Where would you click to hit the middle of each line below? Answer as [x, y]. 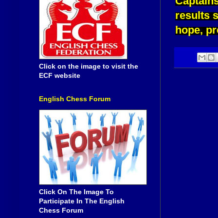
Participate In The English [82, 201]
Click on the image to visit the [89, 66]
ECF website [60, 75]
